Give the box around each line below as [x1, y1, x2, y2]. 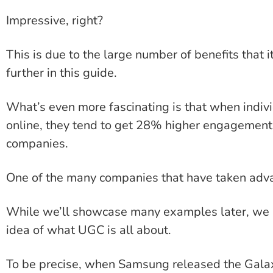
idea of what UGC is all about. [6, 222, 171, 239]
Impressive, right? [6, 12, 103, 29]
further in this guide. [6, 65, 117, 82]
